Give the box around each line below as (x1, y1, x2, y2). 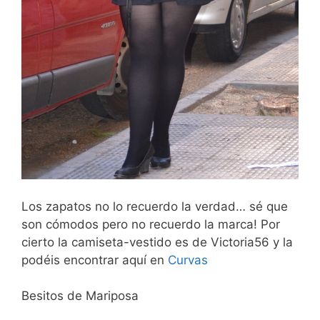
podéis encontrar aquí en (21, 252, 168, 267)
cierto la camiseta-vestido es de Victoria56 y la (21, 234, 293, 249)
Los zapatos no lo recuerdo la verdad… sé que (21, 199, 288, 214)
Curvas (168, 252, 208, 267)
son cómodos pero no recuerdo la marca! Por (21, 216, 280, 231)
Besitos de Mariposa (21, 289, 139, 304)
